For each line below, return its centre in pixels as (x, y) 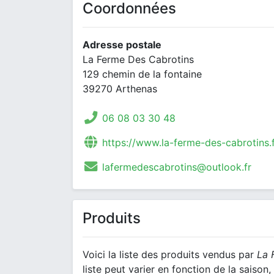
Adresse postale (122, 45)
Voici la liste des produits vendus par (170, 254)
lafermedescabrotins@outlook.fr (176, 167)
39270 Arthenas (120, 89)
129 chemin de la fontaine (142, 74)
